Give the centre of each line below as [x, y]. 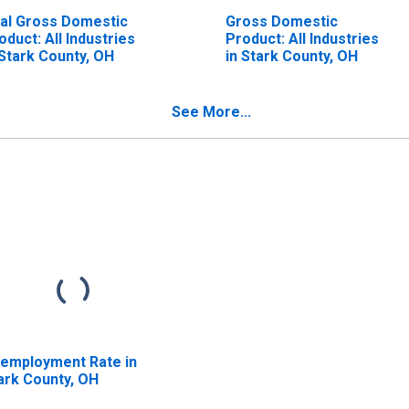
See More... [211, 111]
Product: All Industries [302, 38]
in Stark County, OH [291, 56]
